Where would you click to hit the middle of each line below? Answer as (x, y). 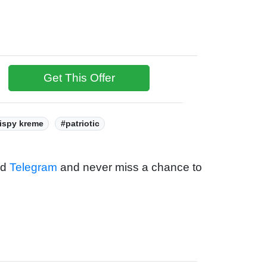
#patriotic (80, 124)
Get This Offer (79, 77)
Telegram (33, 167)
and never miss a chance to (129, 167)
